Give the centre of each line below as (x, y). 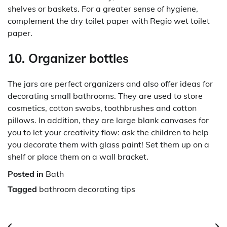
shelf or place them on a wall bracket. (78, 157)
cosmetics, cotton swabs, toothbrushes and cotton (102, 108)
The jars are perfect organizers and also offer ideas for (110, 84)
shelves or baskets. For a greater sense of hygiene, (103, 9)
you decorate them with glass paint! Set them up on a (108, 145)
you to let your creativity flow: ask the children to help (108, 133)
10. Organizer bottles (68, 59)
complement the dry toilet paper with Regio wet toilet (109, 21)
